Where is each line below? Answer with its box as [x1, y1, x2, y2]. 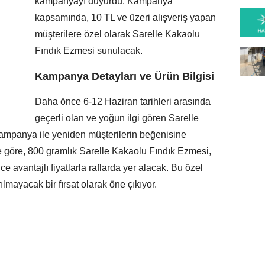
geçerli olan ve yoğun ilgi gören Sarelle [35, 112, 199, 123]
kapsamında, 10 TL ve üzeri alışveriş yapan [35, 12, 216, 22]
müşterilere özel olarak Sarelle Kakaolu [35, 28, 200, 39]
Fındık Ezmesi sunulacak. [35, 45, 143, 56]
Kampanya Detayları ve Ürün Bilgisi [35, 70, 214, 82]
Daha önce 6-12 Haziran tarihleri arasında [35, 96, 211, 106]
